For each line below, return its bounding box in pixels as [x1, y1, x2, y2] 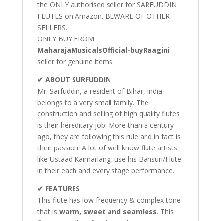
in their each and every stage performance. [37, 166, 174, 176]
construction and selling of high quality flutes [37, 109, 180, 119]
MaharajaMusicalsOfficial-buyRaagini [37, 45, 170, 55]
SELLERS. [37, 23, 67, 33]
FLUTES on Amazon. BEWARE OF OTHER [37, 11, 170, 21]
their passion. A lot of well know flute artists [37, 143, 177, 153]
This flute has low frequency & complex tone [37, 195, 181, 205]
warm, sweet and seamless [59, 207, 157, 217]
